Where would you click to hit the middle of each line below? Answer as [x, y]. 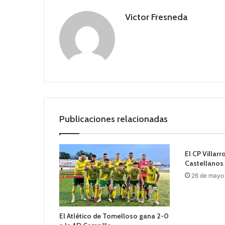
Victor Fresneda [156, 17]
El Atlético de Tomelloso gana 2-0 [114, 216]
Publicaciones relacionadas [114, 119]
